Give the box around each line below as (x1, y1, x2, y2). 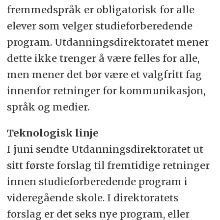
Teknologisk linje (6, 126, 99, 139)
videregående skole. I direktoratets (6, 191, 178, 204)
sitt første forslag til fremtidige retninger (6, 159, 210, 171)
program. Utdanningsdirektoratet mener (6, 35, 209, 48)
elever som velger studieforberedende (6, 19, 192, 32)
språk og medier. (6, 100, 89, 113)
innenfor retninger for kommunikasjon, (6, 84, 205, 97)
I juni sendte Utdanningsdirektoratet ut (6, 142, 203, 155)
